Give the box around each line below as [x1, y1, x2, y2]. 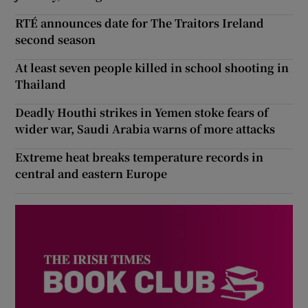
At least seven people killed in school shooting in [15, 60, 289, 76]
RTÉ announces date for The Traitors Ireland [15, 15, 265, 32]
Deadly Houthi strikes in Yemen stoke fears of [15, 104, 269, 121]
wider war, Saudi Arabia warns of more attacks [15, 121, 276, 137]
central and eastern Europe [15, 166, 168, 182]
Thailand [15, 76, 67, 93]
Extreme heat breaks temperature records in [15, 149, 264, 166]
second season [15, 32, 96, 48]
